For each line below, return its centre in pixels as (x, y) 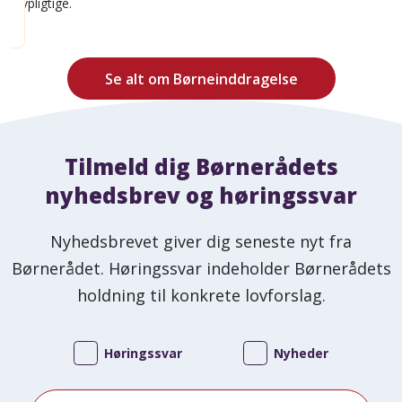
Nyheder (301, 354)
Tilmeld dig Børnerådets (201, 167)
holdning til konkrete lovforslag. (201, 296)
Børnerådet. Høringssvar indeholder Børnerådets (201, 269)
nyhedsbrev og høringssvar (201, 196)
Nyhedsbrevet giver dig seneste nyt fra (201, 242)
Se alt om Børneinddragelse (201, 79)
